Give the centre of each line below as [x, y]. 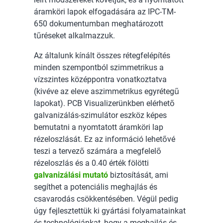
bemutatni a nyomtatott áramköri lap [99, 127]
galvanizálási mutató [71, 175]
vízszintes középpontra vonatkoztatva [100, 79]
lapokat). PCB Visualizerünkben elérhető [104, 103]
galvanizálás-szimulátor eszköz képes [100, 115]
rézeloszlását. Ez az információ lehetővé [105, 139]
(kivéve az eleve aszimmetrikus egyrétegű [107, 91]
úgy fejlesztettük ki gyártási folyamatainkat [110, 211]
